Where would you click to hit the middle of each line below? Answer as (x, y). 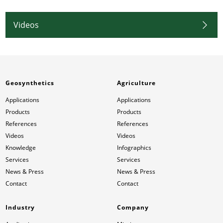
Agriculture (137, 83)
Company (133, 208)
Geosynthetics (30, 83)
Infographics (134, 148)
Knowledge (21, 148)
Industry (20, 208)
